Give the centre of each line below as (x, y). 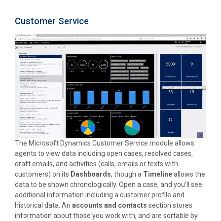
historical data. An (43, 205)
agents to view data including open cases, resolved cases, (104, 153)
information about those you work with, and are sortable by (106, 215)
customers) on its (43, 174)
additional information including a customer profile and (100, 195)
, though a (127, 174)
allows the (189, 174)
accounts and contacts (110, 205)
